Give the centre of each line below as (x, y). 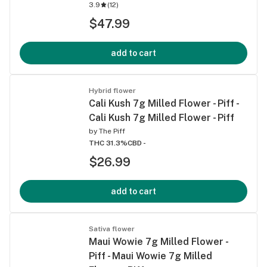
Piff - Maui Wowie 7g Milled (150, 256)
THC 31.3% (108, 143)
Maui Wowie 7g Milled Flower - (158, 241)
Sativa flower (112, 229)
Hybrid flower (112, 90)
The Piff (112, 131)
